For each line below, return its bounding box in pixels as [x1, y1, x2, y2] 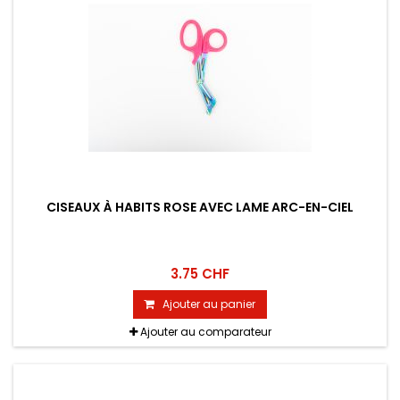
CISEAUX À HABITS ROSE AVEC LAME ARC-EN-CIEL [46, 198, 354, 217]
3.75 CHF [171, 264, 229, 284]
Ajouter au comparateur [139, 324, 271, 340]
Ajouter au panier [162, 296, 255, 312]
